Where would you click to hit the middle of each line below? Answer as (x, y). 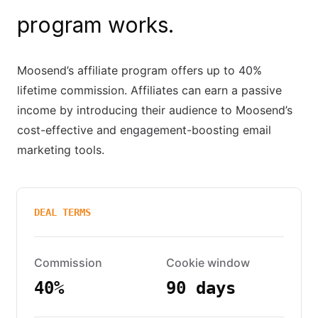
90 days (201, 288)
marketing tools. (61, 149)
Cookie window (208, 262)
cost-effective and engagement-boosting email (144, 130)
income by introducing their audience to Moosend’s (155, 110)
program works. (95, 24)
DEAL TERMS (62, 212)
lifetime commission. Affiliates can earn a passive (149, 90)
